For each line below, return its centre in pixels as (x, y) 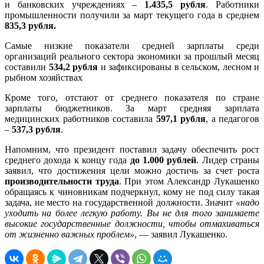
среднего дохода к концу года (67, 160)
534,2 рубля (73, 67)
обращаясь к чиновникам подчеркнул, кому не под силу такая (132, 192)
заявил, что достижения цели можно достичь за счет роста (132, 170)
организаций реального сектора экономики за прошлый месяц (132, 56)
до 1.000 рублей (163, 160)
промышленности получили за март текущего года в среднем (132, 15)
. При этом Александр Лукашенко (189, 181)
